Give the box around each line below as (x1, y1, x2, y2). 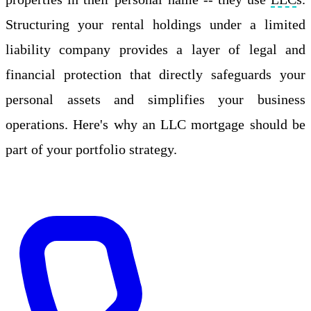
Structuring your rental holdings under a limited (6, 16, 305, 32)
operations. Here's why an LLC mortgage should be (6, 116, 305, 132)
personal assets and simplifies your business (6, 91, 305, 107)
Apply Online (6, 183, 82, 199)
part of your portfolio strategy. (6, 141, 177, 157)
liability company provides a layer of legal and (6, 41, 305, 57)
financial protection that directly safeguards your (6, 66, 305, 82)
